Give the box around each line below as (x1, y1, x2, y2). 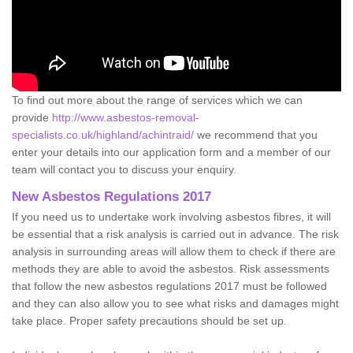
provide (12, 110, 52, 124)
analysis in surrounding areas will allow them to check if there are (12, 244, 336, 258)
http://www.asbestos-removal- (52, 110, 199, 124)
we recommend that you (194, 128, 318, 141)
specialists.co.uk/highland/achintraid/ (12, 128, 194, 141)
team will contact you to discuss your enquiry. (12, 162, 236, 176)
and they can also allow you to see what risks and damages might (12, 296, 339, 310)
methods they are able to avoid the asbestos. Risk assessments (12, 262, 329, 275)
